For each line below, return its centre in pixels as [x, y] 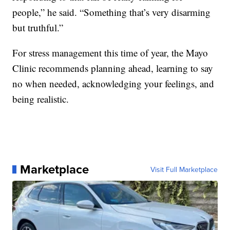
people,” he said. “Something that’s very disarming [112, 12]
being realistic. [41, 99]
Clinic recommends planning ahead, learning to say [113, 68]
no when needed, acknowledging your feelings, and [113, 83]
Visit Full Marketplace [184, 169]
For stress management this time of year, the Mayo [110, 52]
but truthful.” [38, 27]
